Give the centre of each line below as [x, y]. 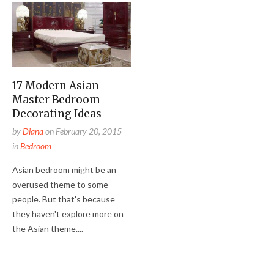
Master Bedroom [56, 99]
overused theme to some [60, 184]
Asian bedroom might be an [64, 169]
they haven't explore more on [68, 213]
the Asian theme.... [48, 228]
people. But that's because [64, 199]
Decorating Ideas [57, 113]
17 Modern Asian [56, 85]
